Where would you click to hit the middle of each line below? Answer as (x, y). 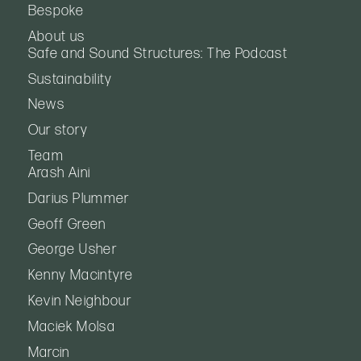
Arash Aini (59, 172)
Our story (58, 131)
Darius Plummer (79, 198)
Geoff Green (67, 224)
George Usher (72, 250)
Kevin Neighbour (79, 301)
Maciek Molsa (71, 326)
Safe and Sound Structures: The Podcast (158, 53)
